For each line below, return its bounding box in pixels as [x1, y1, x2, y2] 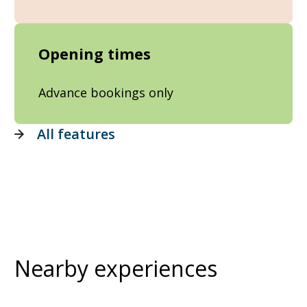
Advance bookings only [38, 84, 173, 101]
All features [37, 125, 115, 144]
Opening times [38, 44, 151, 64]
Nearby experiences [14, 254, 217, 284]
